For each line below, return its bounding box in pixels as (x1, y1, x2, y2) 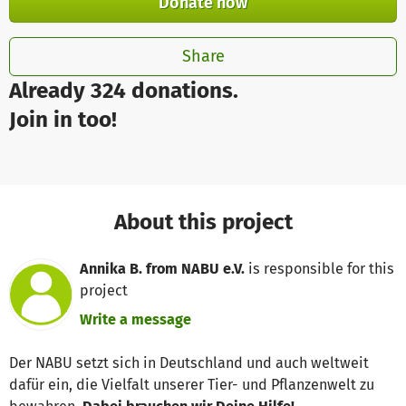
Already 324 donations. (9, 76, 238, 103)
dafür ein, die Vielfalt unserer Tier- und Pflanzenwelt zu (9, 376, 374, 394)
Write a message (79, 310, 191, 328)
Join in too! (9, 105, 117, 132)
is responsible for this (244, 259, 394, 277)
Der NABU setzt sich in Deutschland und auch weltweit (9, 354, 369, 372)
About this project (113, 208, 293, 235)
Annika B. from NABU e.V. (79, 259, 245, 277)
